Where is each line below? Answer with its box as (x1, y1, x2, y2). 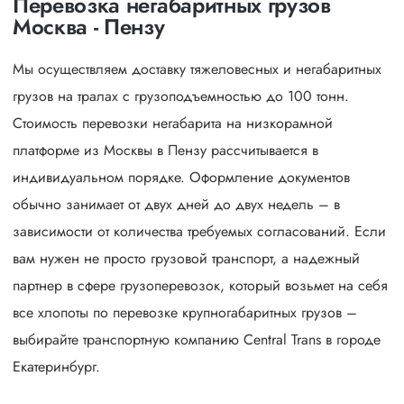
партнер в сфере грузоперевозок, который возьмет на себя (13, 275, 388, 296)
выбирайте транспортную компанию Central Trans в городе (13, 329, 381, 350)
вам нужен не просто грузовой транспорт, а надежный (13, 248, 360, 269)
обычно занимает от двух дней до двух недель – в (13, 194, 340, 215)
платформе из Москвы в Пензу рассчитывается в (13, 140, 318, 161)
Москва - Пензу (13, 11, 165, 42)
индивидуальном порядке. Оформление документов (13, 167, 350, 188)
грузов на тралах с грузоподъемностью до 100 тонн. (13, 86, 349, 106)
